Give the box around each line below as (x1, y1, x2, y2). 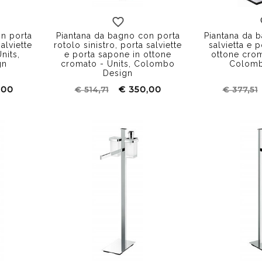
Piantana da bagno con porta (56, 30, 180, 40)
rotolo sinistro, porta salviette (54, 40, 182, 50)
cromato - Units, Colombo (61, 58, 175, 68)
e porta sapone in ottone (64, 49, 172, 59)
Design (103, 68, 133, 78)
